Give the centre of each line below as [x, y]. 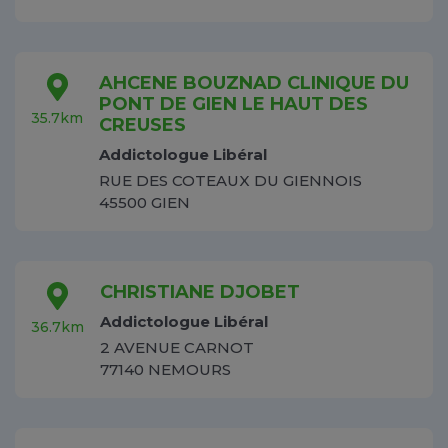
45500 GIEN [144, 203]
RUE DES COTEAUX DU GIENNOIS [230, 181]
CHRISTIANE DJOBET [200, 292]
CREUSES [142, 125]
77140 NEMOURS [165, 369]
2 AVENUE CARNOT [177, 347]
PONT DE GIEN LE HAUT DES [233, 104]
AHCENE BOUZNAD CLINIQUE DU [254, 83]
